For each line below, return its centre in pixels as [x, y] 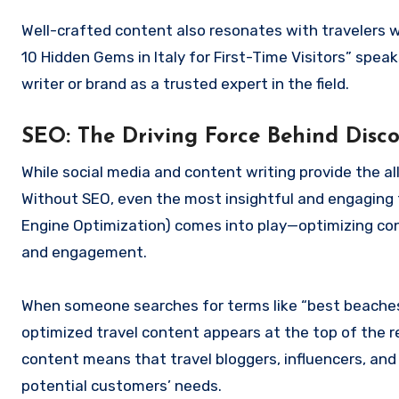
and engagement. [84, 252]
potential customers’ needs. [122, 386]
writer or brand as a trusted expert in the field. [185, 84]
